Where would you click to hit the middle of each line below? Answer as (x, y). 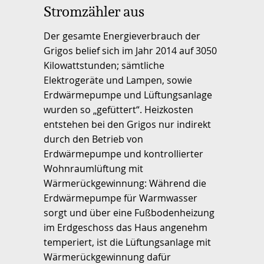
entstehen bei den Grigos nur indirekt (127, 124)
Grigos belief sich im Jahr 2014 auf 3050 (130, 50)
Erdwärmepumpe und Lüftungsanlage (128, 95)
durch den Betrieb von (93, 139)
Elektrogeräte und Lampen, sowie (118, 80)
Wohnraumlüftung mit (93, 168)
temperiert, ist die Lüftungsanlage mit (127, 242)
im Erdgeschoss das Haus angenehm (126, 227)
